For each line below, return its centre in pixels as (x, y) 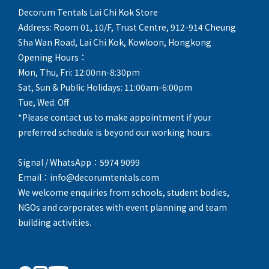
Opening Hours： (53, 57)
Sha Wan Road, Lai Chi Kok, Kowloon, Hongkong (115, 42)
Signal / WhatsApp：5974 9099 (79, 162)
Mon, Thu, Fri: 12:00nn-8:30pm (79, 72)
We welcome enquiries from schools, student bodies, (124, 192)
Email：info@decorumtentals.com (89, 177)
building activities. (55, 222)
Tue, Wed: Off (44, 102)
